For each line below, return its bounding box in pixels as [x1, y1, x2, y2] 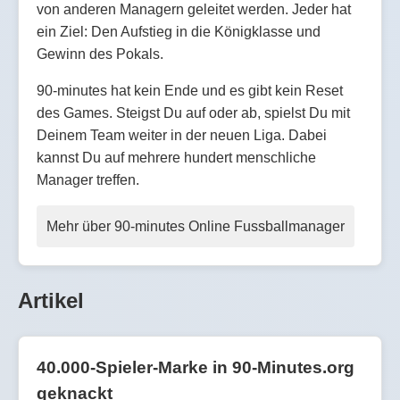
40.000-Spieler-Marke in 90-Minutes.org [37, 357, 354, 377]
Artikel [18, 287, 84, 312]
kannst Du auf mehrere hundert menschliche [37, 149, 316, 165]
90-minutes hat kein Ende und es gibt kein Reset [37, 82, 343, 98]
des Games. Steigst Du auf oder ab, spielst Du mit [37, 104, 350, 121]
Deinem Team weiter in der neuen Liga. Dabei [37, 127, 327, 143]
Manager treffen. [37, 171, 139, 187]
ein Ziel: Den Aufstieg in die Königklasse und [37, 23, 321, 39]
